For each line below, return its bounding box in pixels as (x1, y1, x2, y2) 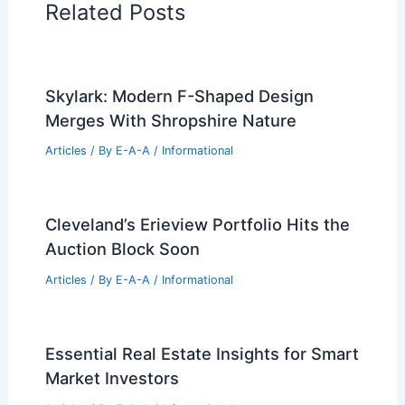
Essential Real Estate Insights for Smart (44, 344, 359, 364)
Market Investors (44, 368, 179, 389)
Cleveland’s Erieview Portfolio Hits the (44, 214, 350, 235)
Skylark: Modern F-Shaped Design (44, 85, 314, 106)
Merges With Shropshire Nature (44, 109, 297, 130)
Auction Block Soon (44, 239, 200, 259)
